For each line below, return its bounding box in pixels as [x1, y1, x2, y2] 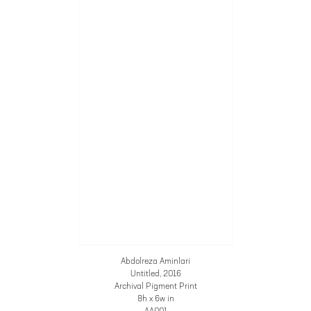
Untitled [130, 269, 160, 278]
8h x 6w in [137, 294, 174, 303]
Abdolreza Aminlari [121, 257, 190, 266]
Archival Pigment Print [114, 282, 197, 291]
